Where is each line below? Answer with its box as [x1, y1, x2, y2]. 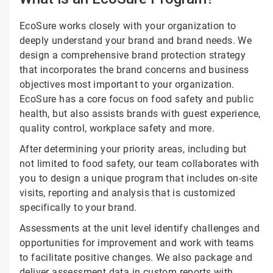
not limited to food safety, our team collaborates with [19, 158, 260, 169]
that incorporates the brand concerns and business [19, 64, 249, 76]
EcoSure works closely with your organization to [19, 20, 236, 32]
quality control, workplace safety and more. [19, 122, 218, 134]
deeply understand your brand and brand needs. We [19, 35, 252, 46]
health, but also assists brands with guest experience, [19, 108, 261, 119]
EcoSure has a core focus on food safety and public [19, 93, 253, 105]
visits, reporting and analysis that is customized [19, 187, 236, 199]
